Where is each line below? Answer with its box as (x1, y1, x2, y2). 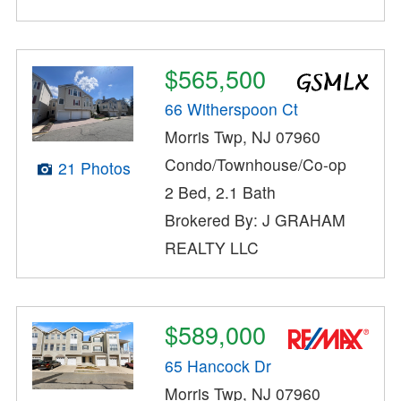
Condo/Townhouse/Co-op (165, 153, 347, 176)
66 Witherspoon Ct (165, 98, 299, 121)
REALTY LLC (165, 236, 260, 260)
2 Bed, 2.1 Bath (165, 181, 277, 204)
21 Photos (57, 157, 131, 180)
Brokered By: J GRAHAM (165, 209, 346, 232)
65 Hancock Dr (165, 354, 272, 377)
